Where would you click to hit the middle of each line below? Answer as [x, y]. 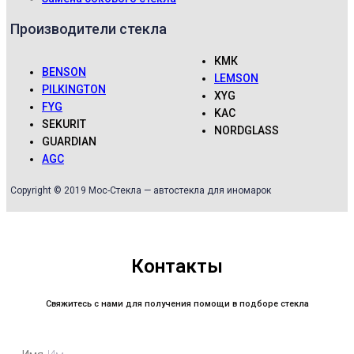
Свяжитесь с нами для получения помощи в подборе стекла [177, 304]
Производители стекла [88, 29]
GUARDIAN [69, 142]
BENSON [64, 72]
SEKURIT [64, 124]
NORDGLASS [247, 131]
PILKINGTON [74, 90]
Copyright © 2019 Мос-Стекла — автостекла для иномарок [141, 191]
